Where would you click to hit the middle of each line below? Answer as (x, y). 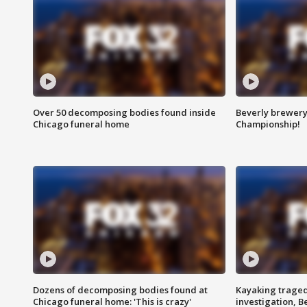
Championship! (268, 124)
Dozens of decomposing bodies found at (120, 290)
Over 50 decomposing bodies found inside (124, 113)
